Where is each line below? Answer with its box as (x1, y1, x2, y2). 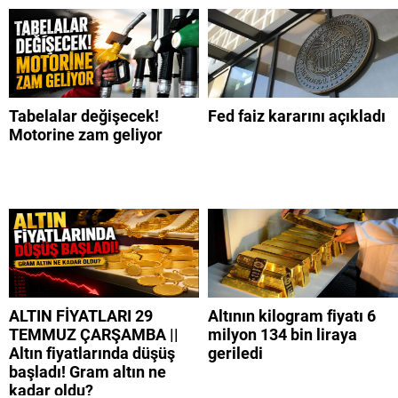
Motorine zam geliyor (9, 125, 163, 145)
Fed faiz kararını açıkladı (208, 107, 386, 126)
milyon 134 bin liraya (208, 325, 357, 345)
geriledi (208, 344, 263, 363)
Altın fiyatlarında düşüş (9, 344, 175, 363)
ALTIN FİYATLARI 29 (9, 306, 153, 326)
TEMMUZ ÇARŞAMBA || (9, 325, 179, 345)
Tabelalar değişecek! (9, 107, 159, 126)
